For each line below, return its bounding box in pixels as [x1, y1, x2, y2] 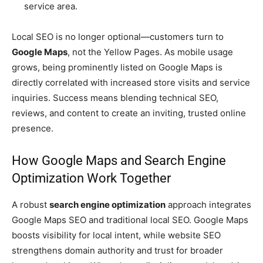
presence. [12, 123, 53, 134]
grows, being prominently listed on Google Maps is [12, 62, 222, 73]
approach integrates [166, 199, 251, 211]
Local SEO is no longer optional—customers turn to [12, 31, 224, 43]
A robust [12, 199, 49, 211]
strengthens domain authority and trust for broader [12, 245, 223, 257]
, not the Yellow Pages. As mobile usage [68, 46, 233, 58]
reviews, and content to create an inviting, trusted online [12, 107, 246, 119]
